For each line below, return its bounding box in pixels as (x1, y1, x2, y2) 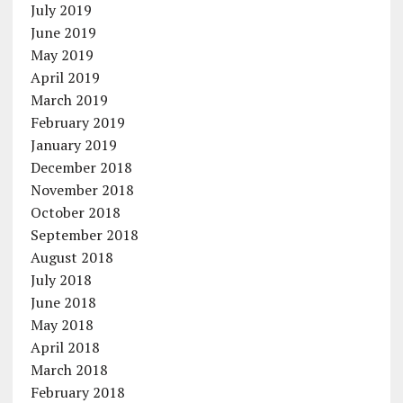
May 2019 (30, 45, 94, 65)
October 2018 (30, 202, 121, 222)
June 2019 (30, 22, 96, 42)
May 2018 (30, 315, 94, 335)
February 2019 (30, 112, 125, 132)
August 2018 (30, 247, 113, 267)
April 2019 (30, 67, 100, 87)
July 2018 (30, 270, 92, 290)
